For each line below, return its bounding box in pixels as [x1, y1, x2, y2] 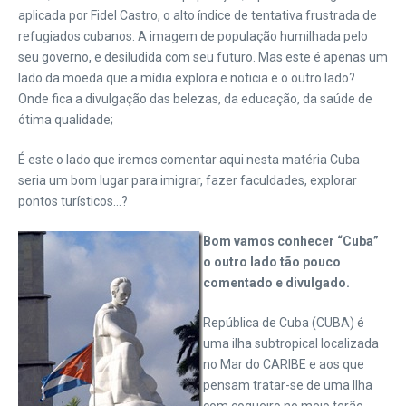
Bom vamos [203, 234, 277, 248]
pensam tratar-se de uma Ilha [203, 378, 372, 392]
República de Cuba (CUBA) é [203, 315, 364, 330]
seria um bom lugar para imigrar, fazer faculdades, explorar [18, 173, 357, 188]
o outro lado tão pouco [203, 255, 341, 269]
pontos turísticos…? [18, 194, 128, 208]
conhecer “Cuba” [277, 234, 379, 248]
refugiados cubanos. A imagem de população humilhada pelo [18, 29, 368, 43]
